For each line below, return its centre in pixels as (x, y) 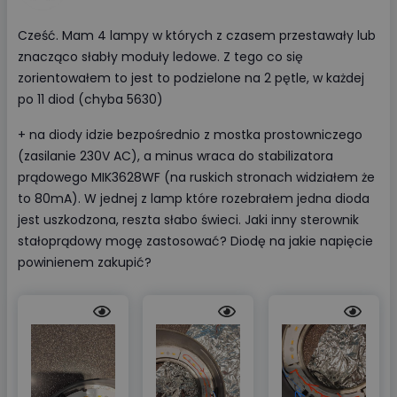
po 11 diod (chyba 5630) (90, 99)
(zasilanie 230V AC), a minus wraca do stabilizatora (175, 156)
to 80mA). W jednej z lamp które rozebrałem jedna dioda (194, 198)
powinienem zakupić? (85, 262)
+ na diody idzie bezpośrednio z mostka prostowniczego (190, 135)
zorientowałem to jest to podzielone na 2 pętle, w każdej (191, 78)
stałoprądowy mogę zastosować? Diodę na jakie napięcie (195, 241)
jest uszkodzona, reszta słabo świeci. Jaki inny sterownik (188, 220)
